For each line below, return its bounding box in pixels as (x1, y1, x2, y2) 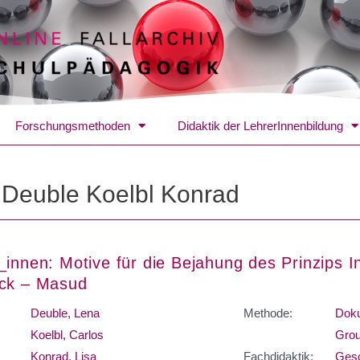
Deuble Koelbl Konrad (2, 180, 239, 207)
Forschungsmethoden (15, 118, 130, 133)
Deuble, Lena (30, 305, 100, 320)
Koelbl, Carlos (30, 327, 104, 342)
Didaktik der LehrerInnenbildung (178, 118, 343, 133)
